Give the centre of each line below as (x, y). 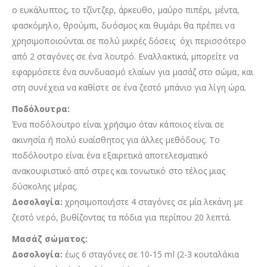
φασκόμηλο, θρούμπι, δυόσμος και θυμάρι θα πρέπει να (123, 25)
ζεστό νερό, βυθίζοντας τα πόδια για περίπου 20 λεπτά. (122, 217)
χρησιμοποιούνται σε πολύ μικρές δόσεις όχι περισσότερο (129, 41)
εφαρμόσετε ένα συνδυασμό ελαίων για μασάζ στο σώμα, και (133, 72)
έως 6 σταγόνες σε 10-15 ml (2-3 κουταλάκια (150, 254)
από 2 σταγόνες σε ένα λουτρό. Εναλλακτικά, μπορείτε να (125, 56)
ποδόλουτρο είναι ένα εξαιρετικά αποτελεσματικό (110, 155)
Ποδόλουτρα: (41, 108)
